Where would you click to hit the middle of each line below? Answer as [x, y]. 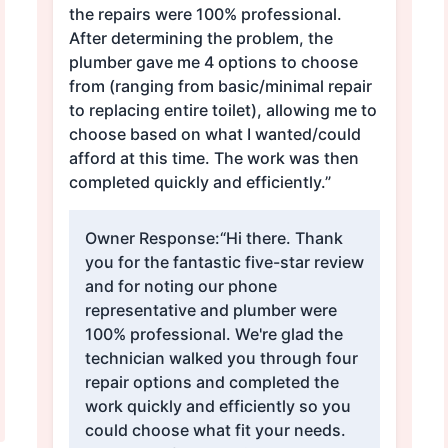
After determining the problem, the [200, 38]
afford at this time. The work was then [141, 158]
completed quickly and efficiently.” [199, 182]
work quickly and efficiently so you [217, 406]
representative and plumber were [210, 310]
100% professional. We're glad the [213, 334]
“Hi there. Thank [281, 238]
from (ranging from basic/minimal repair [220, 86]
